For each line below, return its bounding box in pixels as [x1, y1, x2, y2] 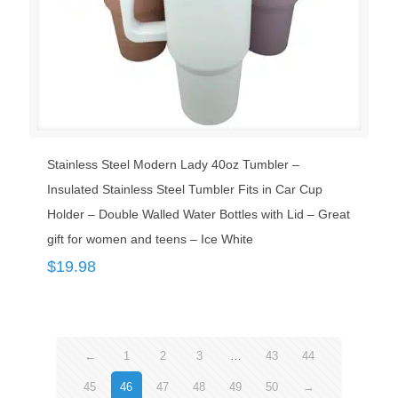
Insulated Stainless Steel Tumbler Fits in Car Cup [47, 182, 322, 197]
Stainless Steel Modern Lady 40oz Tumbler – [47, 157, 299, 172]
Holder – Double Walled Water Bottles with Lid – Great [47, 207, 350, 222]
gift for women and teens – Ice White [47, 232, 253, 247]
